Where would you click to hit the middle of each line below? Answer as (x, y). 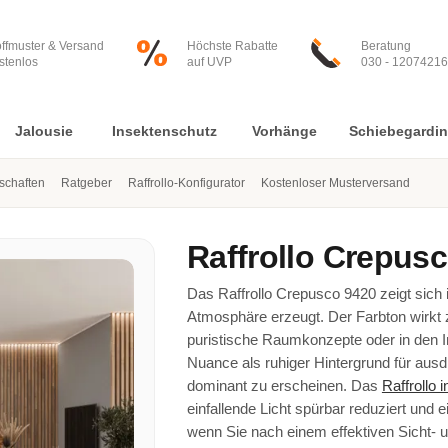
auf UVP (209, 62)
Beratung (386, 46)
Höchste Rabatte (232, 46)
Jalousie (44, 131)
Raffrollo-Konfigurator (186, 183)
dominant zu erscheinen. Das (284, 385)
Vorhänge (284, 131)
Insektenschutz (164, 131)
